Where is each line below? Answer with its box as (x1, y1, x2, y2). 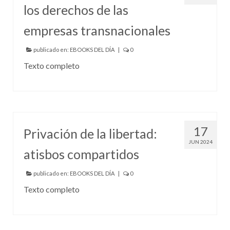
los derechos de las (24, 2, 128, 17)
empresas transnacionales (24, 22, 170, 38)
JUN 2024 (188, 138, 213, 145)
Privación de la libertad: (24, 125, 157, 141)
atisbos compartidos (24, 146, 139, 162)
